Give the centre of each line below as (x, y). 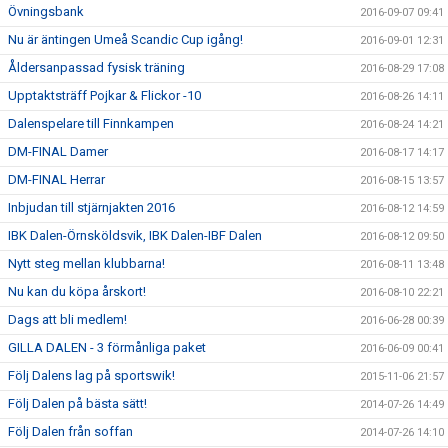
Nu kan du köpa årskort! (77, 291)
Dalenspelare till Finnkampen (91, 123)
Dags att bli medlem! (67, 319)
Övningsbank (46, 11)
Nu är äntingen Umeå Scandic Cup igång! (125, 39)
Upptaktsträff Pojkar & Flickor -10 (104, 95)
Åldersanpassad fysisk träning (96, 67)
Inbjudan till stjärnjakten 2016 (91, 207)
